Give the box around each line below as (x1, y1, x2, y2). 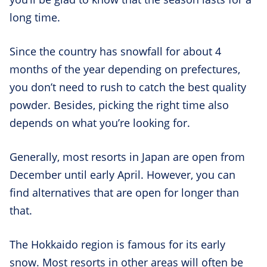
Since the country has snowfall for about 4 (10, 44, 221, 59)
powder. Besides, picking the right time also (10, 98, 229, 113)
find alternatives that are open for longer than (10, 185, 239, 200)
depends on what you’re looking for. (10, 116, 190, 131)
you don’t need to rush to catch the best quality (10, 80, 246, 95)
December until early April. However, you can (10, 167, 235, 182)
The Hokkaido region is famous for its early (10, 237, 225, 252)
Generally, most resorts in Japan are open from (10, 150, 245, 164)
